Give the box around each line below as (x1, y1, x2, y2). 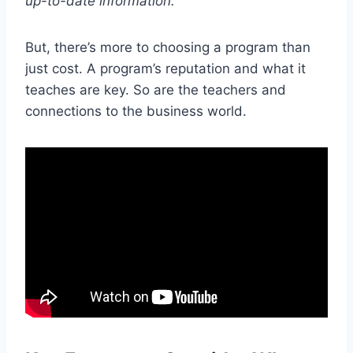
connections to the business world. (25, 102, 247, 119)
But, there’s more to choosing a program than (25, 39, 310, 55)
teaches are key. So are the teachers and (25, 81, 286, 98)
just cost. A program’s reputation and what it (25, 60, 306, 76)
